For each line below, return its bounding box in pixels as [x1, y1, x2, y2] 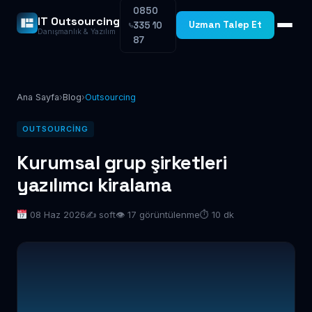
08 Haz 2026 [26, 209, 86, 220]
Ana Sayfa [17, 92, 59, 102]
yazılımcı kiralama [17, 173, 171, 197]
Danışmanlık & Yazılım [38, 26, 116, 36]
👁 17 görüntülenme [115, 209, 200, 220]
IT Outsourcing [38, 13, 120, 29]
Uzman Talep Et [189, 19, 262, 31]
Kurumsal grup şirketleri [17, 150, 226, 175]
